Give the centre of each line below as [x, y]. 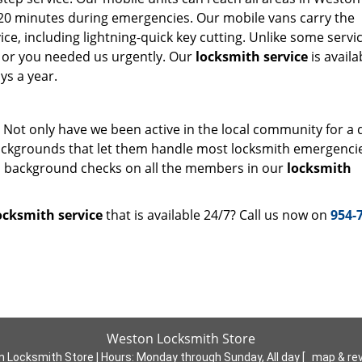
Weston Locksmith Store [181, 339]
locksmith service [252, 57]
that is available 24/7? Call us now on [217, 215]
